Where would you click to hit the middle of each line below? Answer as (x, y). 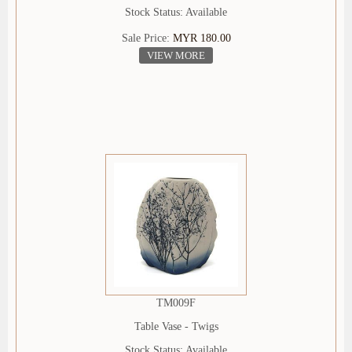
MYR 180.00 (202, 38)
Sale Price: (147, 38)
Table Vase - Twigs (176, 327)
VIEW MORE (176, 56)
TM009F (176, 303)
